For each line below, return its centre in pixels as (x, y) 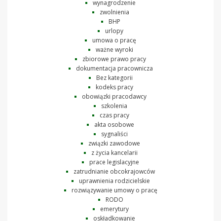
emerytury (114, 209)
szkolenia (114, 106)
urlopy (114, 31)
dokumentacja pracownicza (114, 68)
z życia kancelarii (114, 152)
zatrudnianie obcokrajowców (114, 171)
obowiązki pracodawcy (114, 96)
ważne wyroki (114, 49)
